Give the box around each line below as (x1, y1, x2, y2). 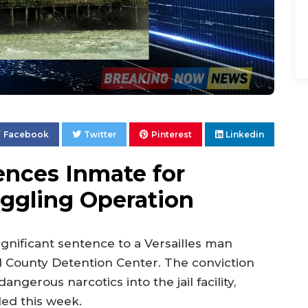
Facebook (3, 129, 49, 140)
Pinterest (151, 129, 192, 140)
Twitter (84, 129, 116, 140)
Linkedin (225, 129, 264, 140)
